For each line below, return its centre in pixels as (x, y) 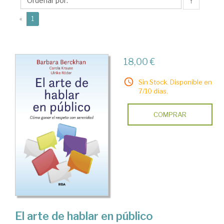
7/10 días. (153, 91)
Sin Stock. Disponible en (175, 82)
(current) (46, 18)
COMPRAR (170, 114)
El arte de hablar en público (84, 216)
